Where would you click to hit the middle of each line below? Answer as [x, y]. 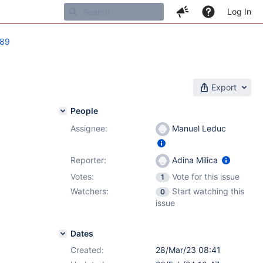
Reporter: [88, 160]
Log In [239, 11]
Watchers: [90, 191]
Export [224, 87]
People [84, 111]
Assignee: [89, 128]
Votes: [82, 176]
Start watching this [208, 191]
